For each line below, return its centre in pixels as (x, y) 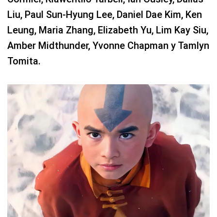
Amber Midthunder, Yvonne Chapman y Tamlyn (108, 46)
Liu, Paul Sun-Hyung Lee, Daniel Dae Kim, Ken (105, 15)
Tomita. (24, 61)
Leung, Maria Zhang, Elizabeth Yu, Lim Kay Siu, (108, 30)
